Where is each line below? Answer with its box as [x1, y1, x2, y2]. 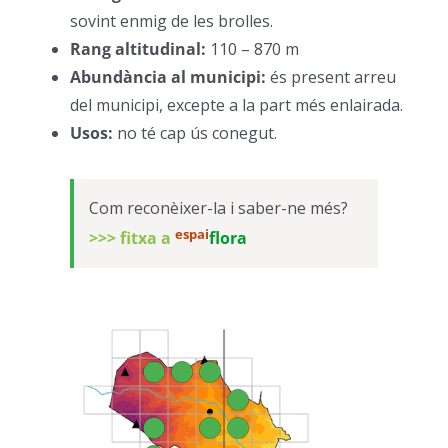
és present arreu [270, 66, 396, 89]
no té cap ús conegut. [117, 122, 277, 145]
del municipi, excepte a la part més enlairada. [70, 94, 403, 117]
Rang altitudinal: [70, 38, 210, 61]
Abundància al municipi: [70, 66, 270, 89]
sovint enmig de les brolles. [70, 10, 273, 33]
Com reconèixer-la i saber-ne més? [89, 197, 348, 220]
